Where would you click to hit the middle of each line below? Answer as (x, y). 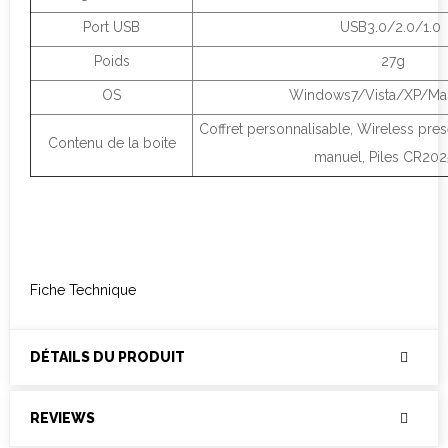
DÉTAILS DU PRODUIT (107, 356)
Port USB (111, 26)
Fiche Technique (83, 289)
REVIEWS (62, 417)
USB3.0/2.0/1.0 (390, 26)
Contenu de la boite (111, 142)
